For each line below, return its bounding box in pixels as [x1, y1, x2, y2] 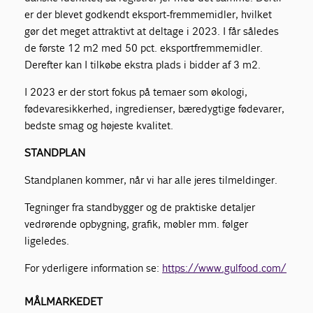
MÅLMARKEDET [24, 294, 103, 308]
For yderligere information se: [24, 261, 163, 275]
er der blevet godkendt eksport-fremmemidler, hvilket [24, 7, 272, 21]
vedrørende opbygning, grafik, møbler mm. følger [24, 217, 249, 231]
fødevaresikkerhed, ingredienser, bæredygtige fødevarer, [24, 101, 285, 115]
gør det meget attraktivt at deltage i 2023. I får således [24, 24, 279, 38]
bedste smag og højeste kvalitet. [24, 118, 174, 132]
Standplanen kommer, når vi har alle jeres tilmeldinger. [24, 173, 278, 187]
